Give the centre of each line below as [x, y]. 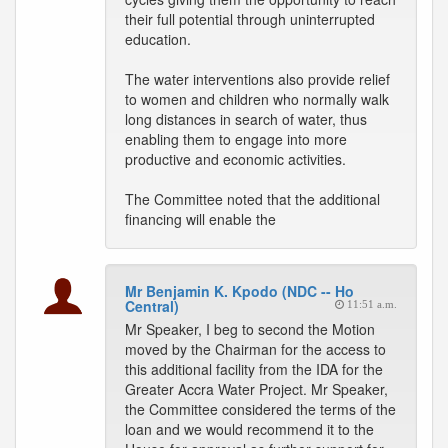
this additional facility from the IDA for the [254, 369]
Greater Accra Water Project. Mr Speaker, [256, 389]
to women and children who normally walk [257, 99]
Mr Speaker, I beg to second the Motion [250, 329]
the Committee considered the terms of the [260, 409]
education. [158, 39]
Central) [152, 306]
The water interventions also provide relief [257, 79]
